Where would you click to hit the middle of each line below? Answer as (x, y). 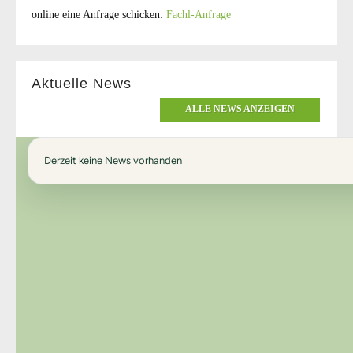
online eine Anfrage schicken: (99, 14)
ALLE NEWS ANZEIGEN (240, 108)
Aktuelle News (82, 83)
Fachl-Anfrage (199, 14)
